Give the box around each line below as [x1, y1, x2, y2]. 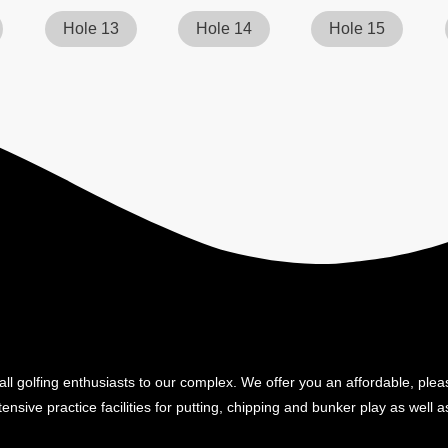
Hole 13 [62, 20, 119, 38]
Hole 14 [195, 20, 252, 38]
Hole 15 [329, 20, 386, 38]
